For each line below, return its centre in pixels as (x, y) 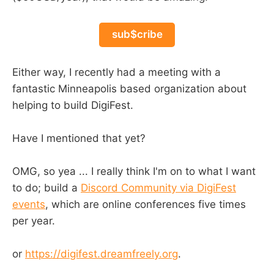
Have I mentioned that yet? (79, 138)
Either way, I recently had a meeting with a (117, 72)
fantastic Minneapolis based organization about (129, 88)
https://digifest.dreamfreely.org (102, 254)
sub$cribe (137, 35)
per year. (34, 220)
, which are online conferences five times (146, 204)
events (29, 204)
